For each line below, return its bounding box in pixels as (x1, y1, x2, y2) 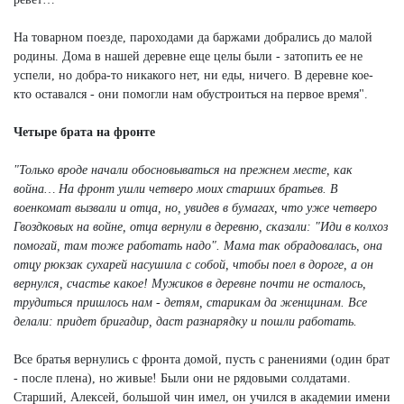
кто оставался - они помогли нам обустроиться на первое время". (14, 87, 368, 101)
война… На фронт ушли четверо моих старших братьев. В (14, 181, 338, 196)
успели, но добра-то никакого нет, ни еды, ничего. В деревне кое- (14, 68, 373, 82)
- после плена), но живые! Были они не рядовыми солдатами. (14, 371, 351, 385)
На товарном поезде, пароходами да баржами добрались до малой (14, 30, 372, 44)
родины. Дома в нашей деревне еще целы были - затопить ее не (14, 49, 363, 63)
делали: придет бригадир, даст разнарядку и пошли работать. (14, 314, 357, 328)
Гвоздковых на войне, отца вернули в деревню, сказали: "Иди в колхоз (14, 219, 388, 234)
